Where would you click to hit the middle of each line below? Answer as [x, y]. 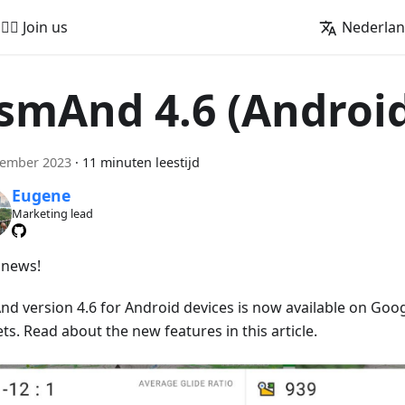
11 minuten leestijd [141, 162]
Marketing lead [52, 214]
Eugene [41, 196]
